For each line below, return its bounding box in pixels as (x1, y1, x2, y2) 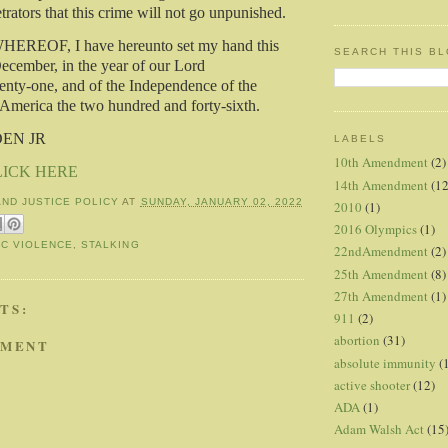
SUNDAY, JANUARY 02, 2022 (140, 196, 303, 208)
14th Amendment (334, 175, 428, 194)
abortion (334, 331, 380, 350)
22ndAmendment (334, 242, 428, 261)
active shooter (334, 375, 410, 394)
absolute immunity (334, 353, 436, 372)
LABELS (334, 132, 387, 144)
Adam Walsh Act (334, 420, 424, 439)
